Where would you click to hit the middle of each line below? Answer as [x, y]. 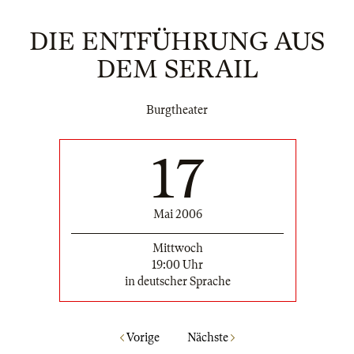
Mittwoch [177, 248]
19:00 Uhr [177, 264]
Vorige [141, 338]
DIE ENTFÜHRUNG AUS [177, 41]
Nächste [209, 338]
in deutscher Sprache [177, 281]
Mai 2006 [177, 214]
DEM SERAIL [177, 69]
